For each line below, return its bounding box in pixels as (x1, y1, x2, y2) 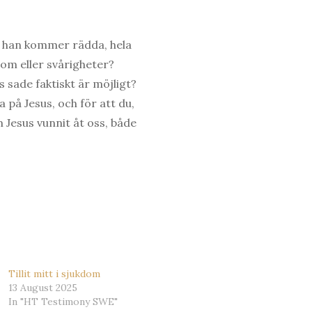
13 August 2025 (8, 281, 78, 294)
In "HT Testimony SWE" (8, 295, 118, 308)
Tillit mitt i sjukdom (8, 267, 101, 280)
